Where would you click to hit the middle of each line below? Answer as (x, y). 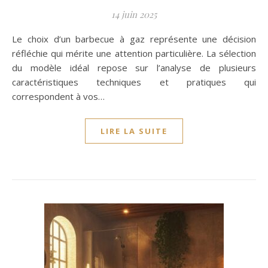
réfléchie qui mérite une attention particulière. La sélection (134, 53)
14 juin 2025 (134, 14)
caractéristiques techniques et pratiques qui (134, 82)
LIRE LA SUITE (134, 131)
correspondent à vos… (58, 96)
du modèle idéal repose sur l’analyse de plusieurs (134, 68)
